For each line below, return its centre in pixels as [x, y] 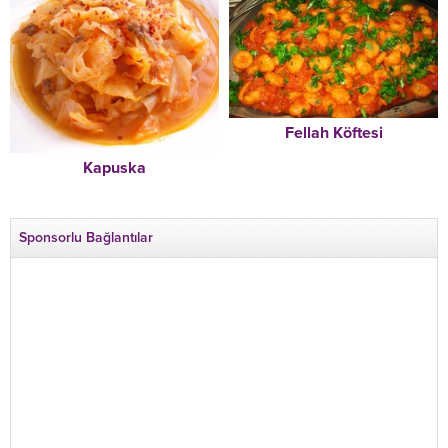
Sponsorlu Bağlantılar [86, 238]
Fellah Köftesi [333, 132]
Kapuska [114, 168]
